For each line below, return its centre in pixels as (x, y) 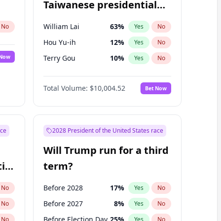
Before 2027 (63, 203)
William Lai (61, 26)
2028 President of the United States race (108, 130)
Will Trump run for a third (106, 150)
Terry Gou (59, 58)
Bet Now (156, 88)
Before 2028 (63, 188)
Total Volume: (65, 88)
